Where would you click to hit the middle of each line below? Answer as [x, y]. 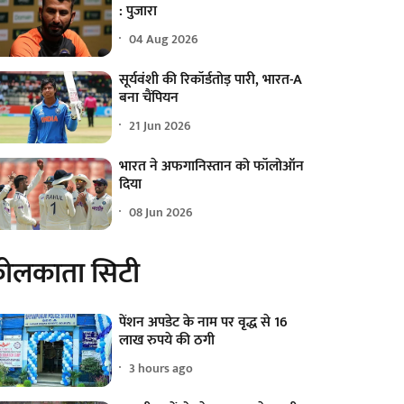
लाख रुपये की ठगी [167, 341]
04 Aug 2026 [164, 39]
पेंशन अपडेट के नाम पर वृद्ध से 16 [204, 323]
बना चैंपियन [149, 98]
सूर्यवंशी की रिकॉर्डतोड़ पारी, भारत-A [211, 80]
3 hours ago [161, 368]
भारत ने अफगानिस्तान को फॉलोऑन [212, 167]
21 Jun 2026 [161, 125]
